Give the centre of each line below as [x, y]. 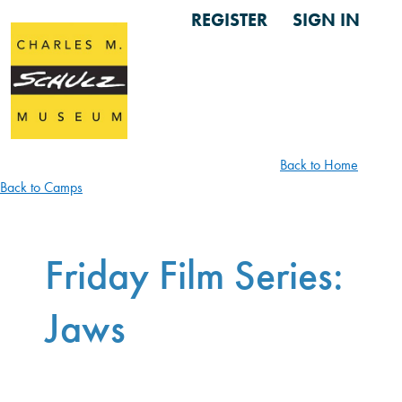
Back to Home [319, 165]
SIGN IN [326, 20]
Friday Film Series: [194, 275]
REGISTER [229, 20]
